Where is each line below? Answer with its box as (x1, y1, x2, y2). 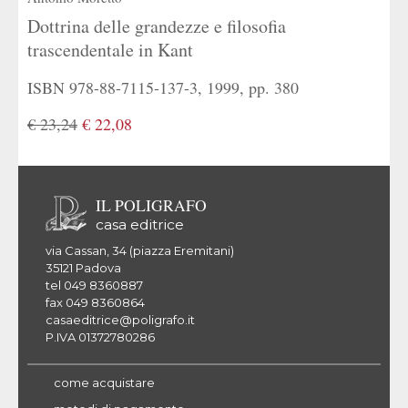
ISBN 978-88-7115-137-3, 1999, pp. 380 (27, 76, 299, 98)
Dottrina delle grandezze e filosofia (27, 13, 286, 38)
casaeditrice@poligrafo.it (46, 311, 195, 327)
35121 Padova (46, 260, 121, 275)
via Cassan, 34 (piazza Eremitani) (46, 242, 234, 258)
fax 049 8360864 (46, 294, 145, 310)
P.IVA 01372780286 (46, 329, 155, 344)
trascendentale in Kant (27, 36, 193, 62)
